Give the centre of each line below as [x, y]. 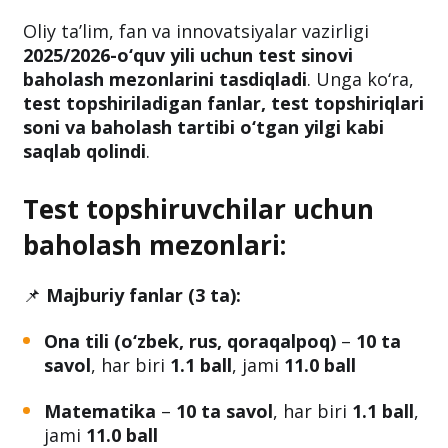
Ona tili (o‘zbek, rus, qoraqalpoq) [190, 409]
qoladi [69, 47]
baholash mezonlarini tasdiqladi [165, 147]
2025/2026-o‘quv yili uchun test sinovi [188, 123]
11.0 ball [320, 433]
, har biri [130, 433]
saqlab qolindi [84, 219]
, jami [258, 433]
